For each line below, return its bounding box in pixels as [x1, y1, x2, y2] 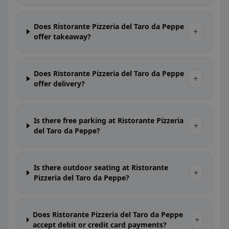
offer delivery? [34, 79, 85, 88]
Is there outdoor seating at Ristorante [33, 163, 168, 172]
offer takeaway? [34, 32, 91, 41]
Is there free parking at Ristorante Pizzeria [33, 116, 184, 125]
